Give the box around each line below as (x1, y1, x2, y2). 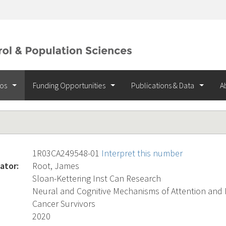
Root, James (32, 160, 79, 172)
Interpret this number (101, 147, 183, 159)
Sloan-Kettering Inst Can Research (32, 173, 161, 184)
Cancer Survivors (32, 198, 95, 209)
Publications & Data (131, 80, 196, 90)
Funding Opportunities (33, 80, 107, 90)
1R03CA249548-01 (32, 147, 101, 159)
